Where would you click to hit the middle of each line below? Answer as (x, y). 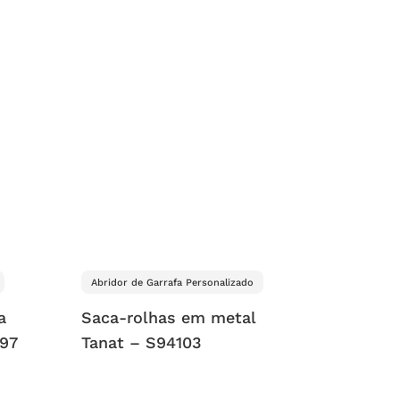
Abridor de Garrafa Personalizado (172, 282)
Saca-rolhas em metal (168, 317)
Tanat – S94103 (141, 342)
